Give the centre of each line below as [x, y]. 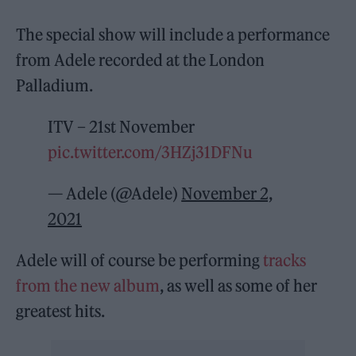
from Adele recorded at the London [141, 60]
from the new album [88, 286]
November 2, [227, 194]
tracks [285, 261]
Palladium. [55, 86]
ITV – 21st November [122, 127]
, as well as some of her [239, 286]
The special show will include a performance [173, 35]
